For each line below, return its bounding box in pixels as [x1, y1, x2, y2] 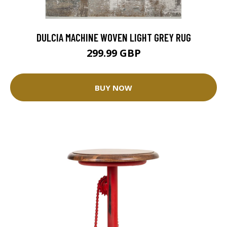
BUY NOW [95, 82, 132, 93]
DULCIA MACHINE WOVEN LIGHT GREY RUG [36, 31, 191, 44]
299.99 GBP [86, 46, 141, 60]
